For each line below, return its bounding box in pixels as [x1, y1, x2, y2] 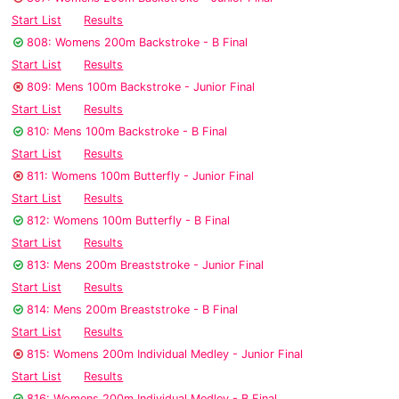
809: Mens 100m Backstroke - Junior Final [27, 80, 255, 94]
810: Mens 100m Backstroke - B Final [27, 125, 227, 139]
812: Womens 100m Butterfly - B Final [27, 214, 230, 228]
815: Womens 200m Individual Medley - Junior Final [27, 347, 303, 362]
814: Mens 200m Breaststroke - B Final [27, 303, 238, 317]
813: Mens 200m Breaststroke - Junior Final [27, 258, 264, 273]
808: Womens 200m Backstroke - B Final [27, 36, 248, 50]
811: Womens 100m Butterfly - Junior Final [27, 169, 254, 183]
